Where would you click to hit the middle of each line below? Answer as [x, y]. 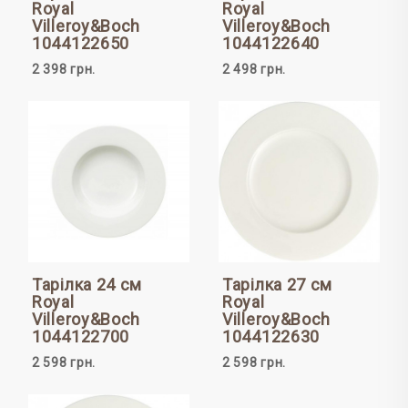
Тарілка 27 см [278, 285]
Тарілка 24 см [87, 285]
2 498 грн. [254, 69]
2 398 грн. [64, 69]
